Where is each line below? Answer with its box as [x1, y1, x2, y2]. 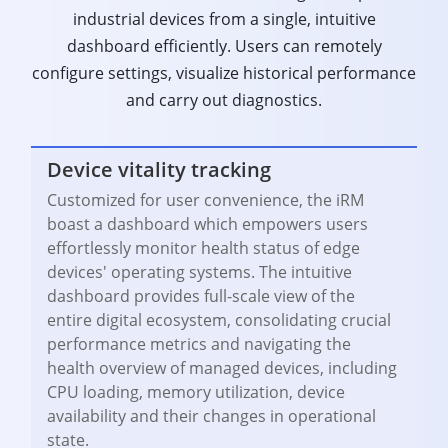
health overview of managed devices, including [47, 357, 397, 380]
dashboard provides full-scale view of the [47, 285, 355, 308]
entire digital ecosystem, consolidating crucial [47, 309, 391, 332]
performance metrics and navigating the [47, 333, 351, 356]
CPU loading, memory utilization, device [47, 381, 345, 404]
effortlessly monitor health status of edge [47, 237, 360, 260]
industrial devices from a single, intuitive [72, 8, 376, 31]
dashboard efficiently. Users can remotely [66, 35, 382, 58]
